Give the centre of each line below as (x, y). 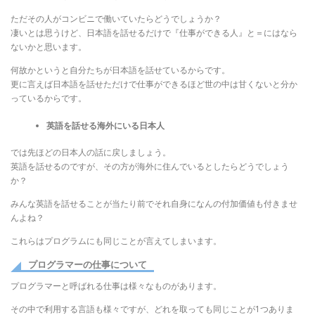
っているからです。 (49, 98)
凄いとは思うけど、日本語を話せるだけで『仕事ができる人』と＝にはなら (154, 33)
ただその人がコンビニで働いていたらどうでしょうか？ (116, 19)
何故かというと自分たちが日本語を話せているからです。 (120, 70)
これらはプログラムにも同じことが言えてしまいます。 (116, 241)
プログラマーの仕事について (88, 264)
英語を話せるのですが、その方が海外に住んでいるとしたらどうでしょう (150, 167)
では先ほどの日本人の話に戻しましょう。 (91, 153)
